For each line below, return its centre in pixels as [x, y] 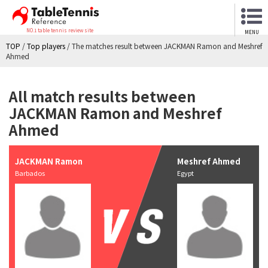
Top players [46, 46]
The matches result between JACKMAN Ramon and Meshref [167, 46]
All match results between [102, 96]
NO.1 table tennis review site [60, 31]
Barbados [33, 173]
